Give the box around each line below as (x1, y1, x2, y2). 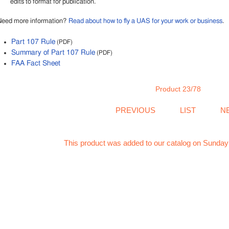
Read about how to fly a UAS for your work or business (68, 18, 222, 25)
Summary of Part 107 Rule (11, 49, 95, 57)
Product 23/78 (155, 85, 201, 94)
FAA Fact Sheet (11, 60, 60, 67)
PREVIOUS (113, 106, 158, 115)
